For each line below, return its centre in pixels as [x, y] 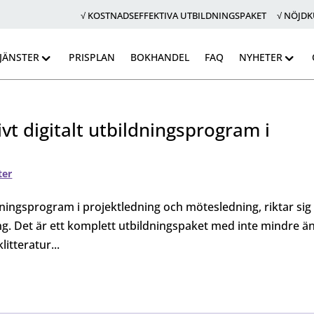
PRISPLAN [91, 57]
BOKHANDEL [159, 57]
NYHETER [260, 57]
